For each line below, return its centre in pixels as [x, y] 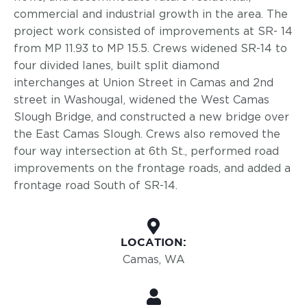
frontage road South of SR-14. [96, 186]
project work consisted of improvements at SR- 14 [153, 32]
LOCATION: [153, 243]
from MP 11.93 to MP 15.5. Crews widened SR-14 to [150, 49]
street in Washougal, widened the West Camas [142, 100]
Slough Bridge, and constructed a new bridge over [151, 117]
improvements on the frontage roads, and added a [152, 169]
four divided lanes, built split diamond [116, 66]
